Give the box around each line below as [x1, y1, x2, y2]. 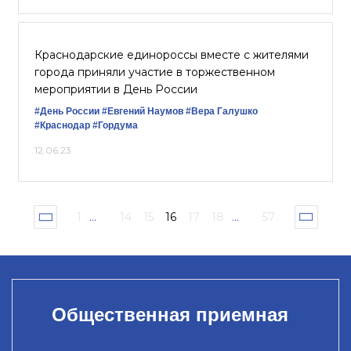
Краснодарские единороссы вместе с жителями [34, 48, 309, 62]
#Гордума [92, 120, 138, 131]
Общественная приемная [51, 303, 288, 325]
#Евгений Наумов [102, 106, 183, 117]
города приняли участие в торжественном [34, 65, 275, 79]
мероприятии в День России [34, 82, 197, 96]
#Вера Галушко [186, 106, 258, 117]
